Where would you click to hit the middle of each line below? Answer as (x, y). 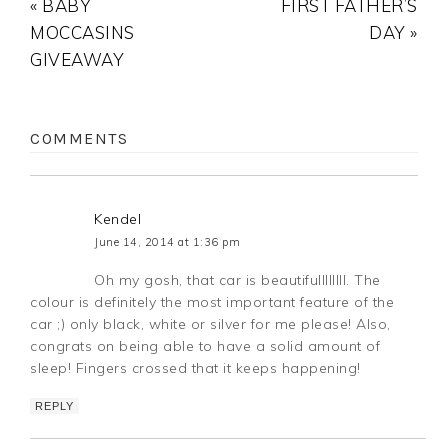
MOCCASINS (82, 33)
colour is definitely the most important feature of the (212, 302)
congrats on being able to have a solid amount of (205, 346)
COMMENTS (79, 139)
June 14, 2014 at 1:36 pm (167, 242)
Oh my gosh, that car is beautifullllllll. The (237, 280)
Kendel (118, 219)
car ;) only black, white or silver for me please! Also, (210, 324)
